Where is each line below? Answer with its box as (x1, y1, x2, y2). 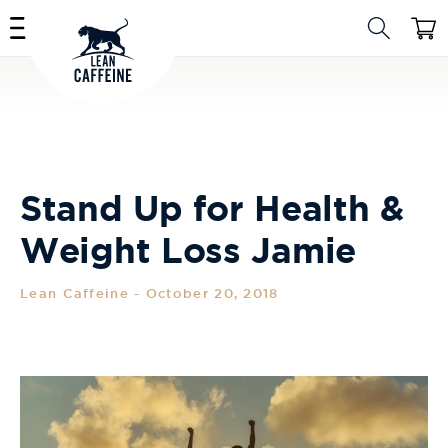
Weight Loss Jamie (20, 230, 356, 270)
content (27, 23, 93, 39)
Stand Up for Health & (20, 188, 404, 228)
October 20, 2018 (145, 286, 279, 300)
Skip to (27, 5, 85, 21)
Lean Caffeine (20, 286, 129, 300)
